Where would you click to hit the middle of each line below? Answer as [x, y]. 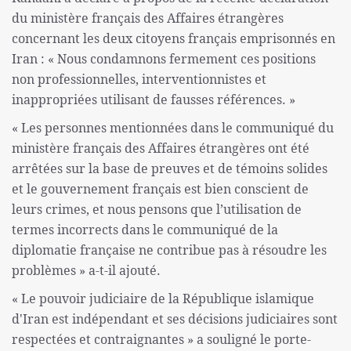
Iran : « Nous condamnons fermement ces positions [164, 59]
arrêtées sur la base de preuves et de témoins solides [170, 169]
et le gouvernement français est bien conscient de [160, 189]
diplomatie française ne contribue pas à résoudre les [169, 250]
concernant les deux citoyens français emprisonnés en [174, 39]
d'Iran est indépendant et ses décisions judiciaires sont [175, 319]
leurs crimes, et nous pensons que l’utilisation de [157, 210]
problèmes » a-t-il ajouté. [86, 271]
